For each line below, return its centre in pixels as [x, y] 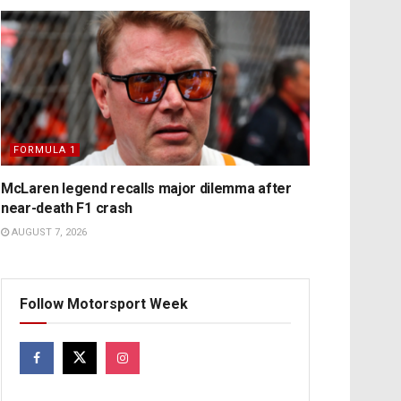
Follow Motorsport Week [104, 303]
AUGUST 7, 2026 [48, 232]
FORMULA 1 [45, 149]
